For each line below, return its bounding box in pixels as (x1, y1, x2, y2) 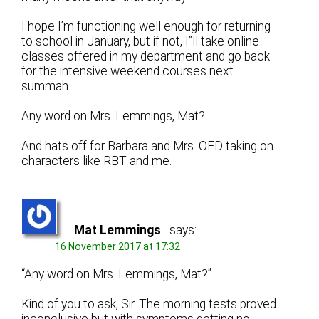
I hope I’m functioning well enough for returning (21, 19, 271, 33)
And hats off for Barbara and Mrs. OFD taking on (21, 138, 274, 153)
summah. (21, 78, 71, 93)
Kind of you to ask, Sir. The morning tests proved (21, 296, 277, 311)
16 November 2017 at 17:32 (55, 241, 181, 253)
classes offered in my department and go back (21, 48, 271, 63)
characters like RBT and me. (21, 153, 172, 168)
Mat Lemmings (74, 223, 162, 238)
